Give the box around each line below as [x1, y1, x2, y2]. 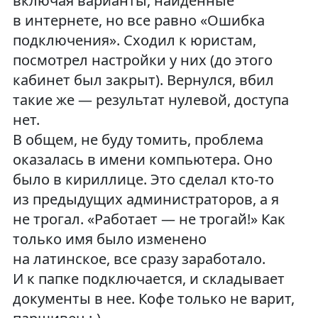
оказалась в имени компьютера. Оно [12, 149, 273, 169]
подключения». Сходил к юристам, [12, 30, 256, 50]
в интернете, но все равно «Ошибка [12, 10, 265, 30]
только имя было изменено [12, 229, 207, 248]
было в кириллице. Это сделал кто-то [12, 169, 274, 189]
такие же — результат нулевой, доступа [12, 89, 289, 109]
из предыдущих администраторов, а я [12, 189, 279, 209]
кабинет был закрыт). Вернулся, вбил [12, 70, 274, 89]
